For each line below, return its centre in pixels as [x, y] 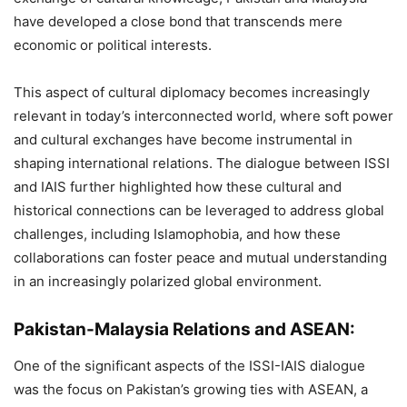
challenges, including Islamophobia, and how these [177, 234]
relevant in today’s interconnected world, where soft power [203, 116]
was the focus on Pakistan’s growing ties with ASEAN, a [191, 389]
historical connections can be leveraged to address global [199, 210]
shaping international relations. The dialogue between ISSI [202, 163]
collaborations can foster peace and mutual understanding [200, 258]
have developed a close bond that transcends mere [178, 21]
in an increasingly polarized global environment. [168, 281]
